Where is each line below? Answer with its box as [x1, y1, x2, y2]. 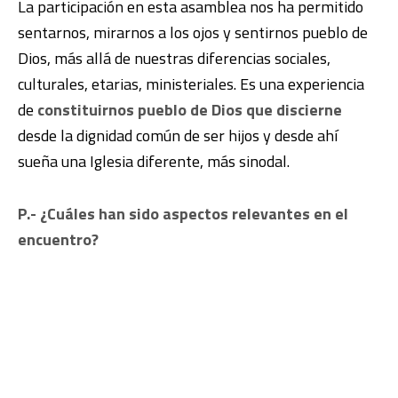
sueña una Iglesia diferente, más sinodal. [18, 149, 290, 173]
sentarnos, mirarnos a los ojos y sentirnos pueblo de [18, 20, 368, 44]
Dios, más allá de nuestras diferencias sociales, [18, 46, 330, 70]
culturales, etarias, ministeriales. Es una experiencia [18, 72, 364, 96]
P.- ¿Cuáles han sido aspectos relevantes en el [18, 202, 348, 226]
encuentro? [18, 227, 99, 251]
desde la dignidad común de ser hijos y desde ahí [18, 123, 338, 147]
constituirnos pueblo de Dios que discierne [37, 98, 342, 122]
